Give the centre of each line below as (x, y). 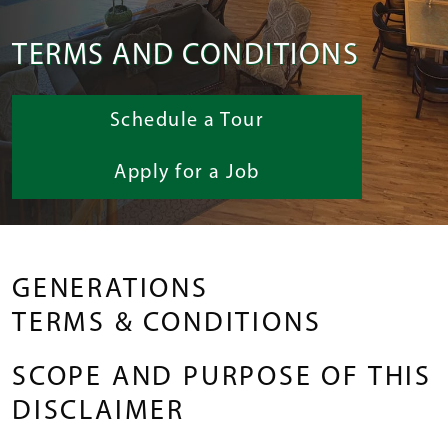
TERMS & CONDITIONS (167, 323)
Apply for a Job (187, 172)
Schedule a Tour (187, 120)
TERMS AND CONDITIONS (185, 56)
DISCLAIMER (99, 411)
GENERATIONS (110, 289)
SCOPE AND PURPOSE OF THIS (222, 377)
